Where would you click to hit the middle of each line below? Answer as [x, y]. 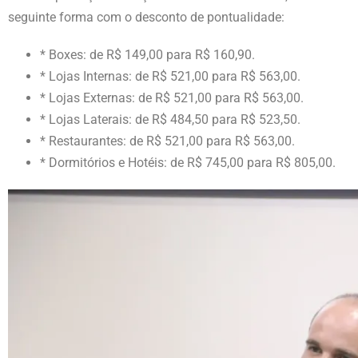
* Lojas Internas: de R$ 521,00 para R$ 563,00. [170, 76]
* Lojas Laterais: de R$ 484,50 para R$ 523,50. [170, 119]
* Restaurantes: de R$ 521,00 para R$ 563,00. [167, 141]
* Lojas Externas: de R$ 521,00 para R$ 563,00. [172, 97]
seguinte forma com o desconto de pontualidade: [146, 17]
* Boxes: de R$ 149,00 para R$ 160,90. [147, 54]
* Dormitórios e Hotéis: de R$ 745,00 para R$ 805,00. [188, 162]
